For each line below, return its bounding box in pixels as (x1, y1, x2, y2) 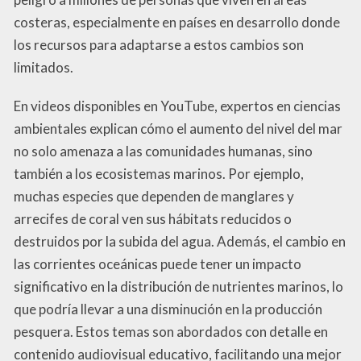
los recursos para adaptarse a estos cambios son (14, 36, 304, 54)
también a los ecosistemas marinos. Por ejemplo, (14, 165, 304, 183)
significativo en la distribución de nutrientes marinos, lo (14, 278, 343, 296)
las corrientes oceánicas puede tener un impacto (14, 255, 301, 273)
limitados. (14, 59, 73, 77)
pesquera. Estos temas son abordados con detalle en (14, 323, 328, 341)
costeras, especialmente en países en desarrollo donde (14, 14, 340, 31)
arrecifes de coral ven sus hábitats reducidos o (14, 210, 292, 228)
